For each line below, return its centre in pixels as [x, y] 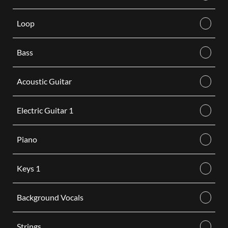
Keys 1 [28, 168]
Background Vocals [50, 197]
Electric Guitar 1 [45, 110]
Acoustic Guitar [44, 81]
